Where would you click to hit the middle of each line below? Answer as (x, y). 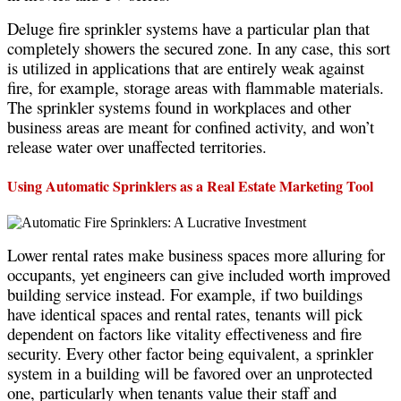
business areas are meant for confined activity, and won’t (191, 126)
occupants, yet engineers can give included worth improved (199, 275)
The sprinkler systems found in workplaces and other (179, 107)
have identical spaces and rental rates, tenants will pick (185, 314)
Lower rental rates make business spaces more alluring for (196, 255)
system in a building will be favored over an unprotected (190, 373)
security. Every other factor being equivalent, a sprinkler (190, 354)
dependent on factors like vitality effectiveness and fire (184, 334)
